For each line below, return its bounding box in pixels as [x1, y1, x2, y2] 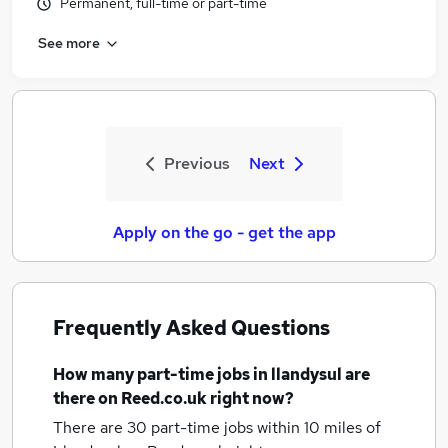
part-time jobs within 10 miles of [151, 417, 381, 438]
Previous [163, 153, 230, 174]
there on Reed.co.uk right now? [53, 388, 294, 409]
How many [53, 364, 137, 385]
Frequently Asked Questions [53, 315, 330, 341]
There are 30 [53, 417, 151, 438]
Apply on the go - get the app [112, 222, 336, 243]
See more [38, 33, 100, 52]
